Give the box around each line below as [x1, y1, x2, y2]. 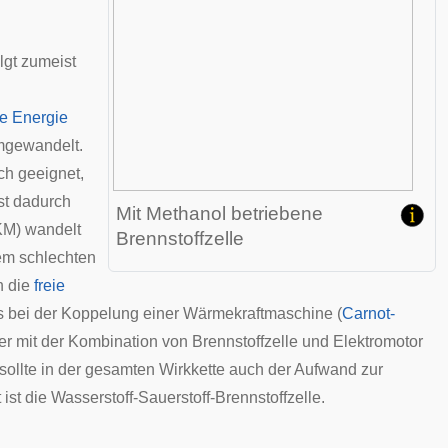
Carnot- [342, 305, 395, 322]
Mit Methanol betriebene [116, 203, 323, 224]
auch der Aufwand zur [225, 361, 383, 378]
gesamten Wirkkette [85, 361, 225, 378]
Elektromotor [333, 333, 423, 350]
